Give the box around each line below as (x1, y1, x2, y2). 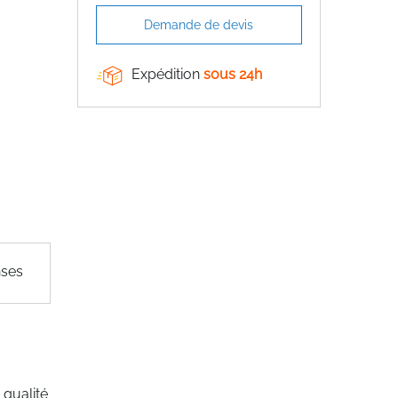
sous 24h (203, 66, 262, 84)
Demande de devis (144, 18, 254, 32)
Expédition (131, 66, 203, 84)
